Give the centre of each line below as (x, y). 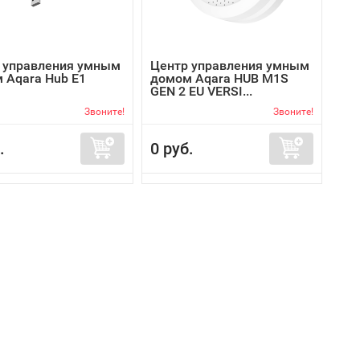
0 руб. (172, 149)
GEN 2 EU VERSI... (201, 91)
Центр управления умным (230, 65)
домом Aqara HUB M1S (219, 78)
